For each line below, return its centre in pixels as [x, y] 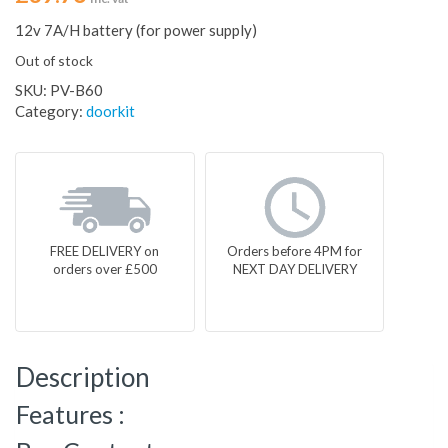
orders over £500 [104, 269]
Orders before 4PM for [295, 251]
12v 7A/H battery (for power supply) [136, 30]
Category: [50, 111]
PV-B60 [76, 90]
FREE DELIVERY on [105, 251]
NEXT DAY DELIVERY [294, 269]
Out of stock [54, 61]
